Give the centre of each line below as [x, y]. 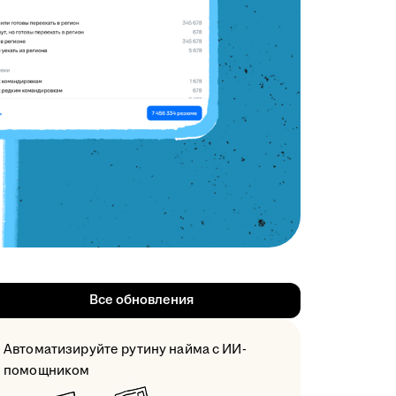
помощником [47, 370]
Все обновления [141, 300]
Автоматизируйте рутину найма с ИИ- [125, 349]
